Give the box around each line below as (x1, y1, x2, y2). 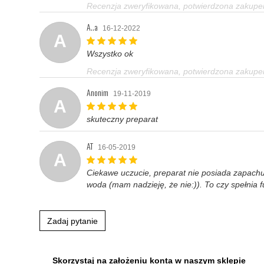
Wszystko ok (87, 49, 133, 58)
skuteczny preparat (87, 114, 158, 124)
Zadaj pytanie (47, 216, 98, 226)
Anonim (87, 86, 108, 98)
